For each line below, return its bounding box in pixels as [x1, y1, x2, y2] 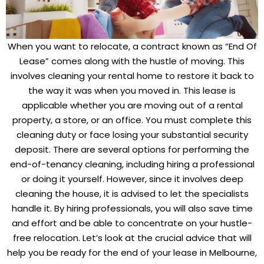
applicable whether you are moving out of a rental [21, 98, 243, 111]
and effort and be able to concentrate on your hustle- [12, 216, 252, 229]
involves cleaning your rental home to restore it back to [10, 69, 254, 82]
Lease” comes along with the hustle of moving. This [19, 54, 245, 67]
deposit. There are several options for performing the [15, 143, 249, 156]
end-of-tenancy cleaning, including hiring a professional [9, 157, 255, 170]
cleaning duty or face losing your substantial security [16, 128, 248, 141]
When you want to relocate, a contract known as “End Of [7, 39, 257, 52]
